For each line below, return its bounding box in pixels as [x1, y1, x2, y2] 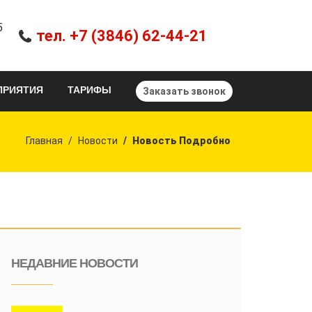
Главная [26, 134, 63, 146]
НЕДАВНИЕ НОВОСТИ [11, 256, 138, 270]
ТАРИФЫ [68, 84, 111, 95]
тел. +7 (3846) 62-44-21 [36, 26, 208, 45]
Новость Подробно [132, 134, 231, 146]
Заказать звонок [143, 86, 226, 97]
